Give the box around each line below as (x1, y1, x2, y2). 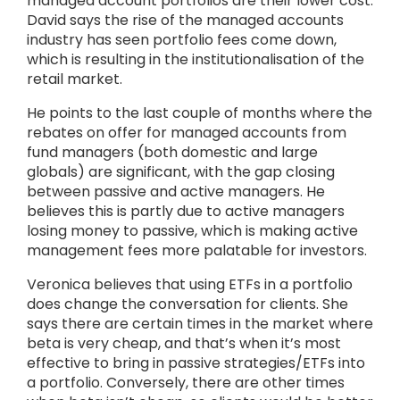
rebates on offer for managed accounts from (27, 122, 346, 143)
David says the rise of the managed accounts (27, 10, 344, 30)
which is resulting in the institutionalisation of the (27, 49, 364, 70)
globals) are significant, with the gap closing (27, 162, 335, 182)
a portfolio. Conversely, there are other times (27, 372, 345, 393)
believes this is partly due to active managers (27, 201, 345, 221)
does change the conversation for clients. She (27, 294, 348, 314)
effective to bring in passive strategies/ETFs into (27, 353, 365, 373)
